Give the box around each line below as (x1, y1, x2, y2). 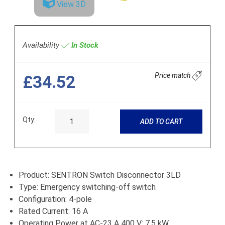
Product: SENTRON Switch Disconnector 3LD (19, 170, 181, 180)
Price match (155, 71, 192, 79)
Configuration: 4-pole (19, 194, 92, 204)
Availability (23, 41, 61, 50)
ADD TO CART (140, 117, 182, 126)
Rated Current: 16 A (19, 206, 88, 216)
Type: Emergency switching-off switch (19, 182, 156, 192)
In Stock (69, 41, 98, 50)
